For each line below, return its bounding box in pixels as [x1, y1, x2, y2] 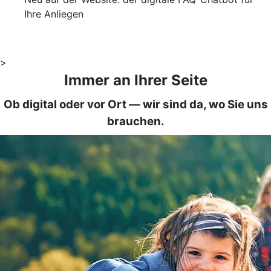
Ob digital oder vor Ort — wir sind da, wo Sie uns [3, 97, 268, 111]
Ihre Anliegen [24, 7, 83, 20]
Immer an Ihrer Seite [64, 71, 207, 89]
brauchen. [106, 114, 165, 128]
